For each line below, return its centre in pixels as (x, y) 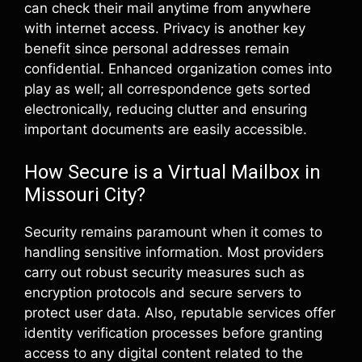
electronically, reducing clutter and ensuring (166, 109)
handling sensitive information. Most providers (174, 252)
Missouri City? (85, 194)
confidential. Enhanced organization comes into (178, 69)
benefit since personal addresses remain (157, 48)
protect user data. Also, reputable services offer (180, 312)
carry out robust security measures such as (164, 272)
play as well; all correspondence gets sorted (168, 89)
